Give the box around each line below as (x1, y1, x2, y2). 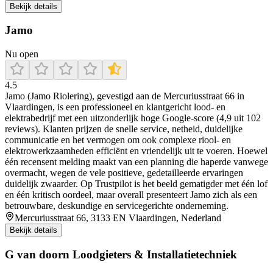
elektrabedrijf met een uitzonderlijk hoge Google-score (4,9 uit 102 (5, 113, 261, 124)
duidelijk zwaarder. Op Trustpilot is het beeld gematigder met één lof (5, 179, 268, 190)
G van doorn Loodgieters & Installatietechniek (5, 247, 237, 261)
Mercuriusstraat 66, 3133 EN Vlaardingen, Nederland (15, 213, 221, 224)
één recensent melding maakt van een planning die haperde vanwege (5, 157, 268, 168)
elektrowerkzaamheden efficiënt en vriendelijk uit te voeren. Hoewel (5, 146, 268, 157)
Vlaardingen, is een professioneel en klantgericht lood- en (5, 102, 225, 113)
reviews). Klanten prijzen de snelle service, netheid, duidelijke (5, 124, 243, 135)
